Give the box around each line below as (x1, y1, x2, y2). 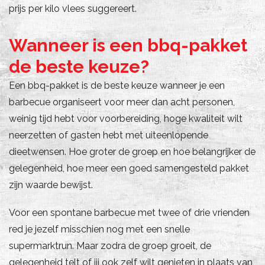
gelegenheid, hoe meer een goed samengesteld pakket (9, 162, 249, 174)
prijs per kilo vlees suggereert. (9, 2, 137, 14)
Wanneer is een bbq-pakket (9, 34, 247, 56)
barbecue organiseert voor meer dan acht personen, (9, 96, 235, 108)
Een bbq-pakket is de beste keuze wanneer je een (9, 79, 225, 91)
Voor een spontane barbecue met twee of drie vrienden (9, 206, 250, 218)
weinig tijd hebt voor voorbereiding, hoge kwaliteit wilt (9, 112, 243, 124)
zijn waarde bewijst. (9, 179, 93, 190)
